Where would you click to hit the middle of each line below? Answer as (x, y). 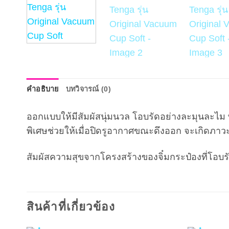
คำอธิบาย (43, 89)
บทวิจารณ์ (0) (88, 89)
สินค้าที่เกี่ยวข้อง (71, 207)
